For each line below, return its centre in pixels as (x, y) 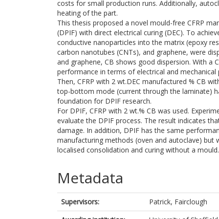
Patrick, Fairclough (178, 202)
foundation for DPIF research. (104, 101)
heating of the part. (88, 13)
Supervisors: (80, 202)
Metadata (90, 178)
